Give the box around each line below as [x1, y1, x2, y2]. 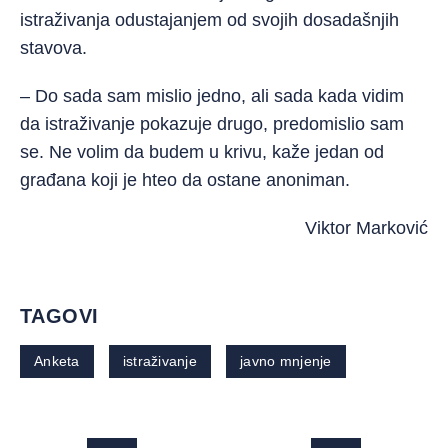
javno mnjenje [240, 353, 332, 369]
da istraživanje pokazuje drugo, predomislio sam [20, 114, 404, 134]
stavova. [20, 38, 87, 58]
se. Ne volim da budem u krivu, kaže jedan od [20, 142, 384, 162]
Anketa [34, 353, 80, 369]
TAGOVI [20, 305, 99, 327]
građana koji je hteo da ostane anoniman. [20, 170, 350, 190]
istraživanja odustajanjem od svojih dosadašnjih [20, 10, 399, 30]
